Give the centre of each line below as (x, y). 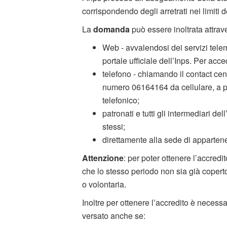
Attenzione (103, 158)
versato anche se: (114, 215)
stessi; (114, 126)
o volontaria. (104, 184)
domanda (111, 29)
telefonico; (121, 100)
